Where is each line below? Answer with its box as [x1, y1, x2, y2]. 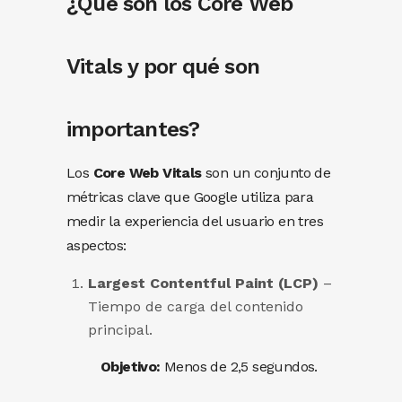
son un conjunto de [201, 164, 331, 181]
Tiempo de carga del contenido [88, 298, 303, 315]
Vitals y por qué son [66, 54, 259, 79]
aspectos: [66, 237, 127, 254]
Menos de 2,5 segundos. [160, 358, 318, 375]
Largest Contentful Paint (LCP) [88, 275, 319, 292]
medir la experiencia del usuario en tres [66, 213, 323, 230]
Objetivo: [100, 358, 161, 375]
